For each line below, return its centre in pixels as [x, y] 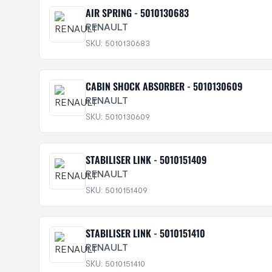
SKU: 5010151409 [117, 190]
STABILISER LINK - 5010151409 [146, 160]
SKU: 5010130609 [118, 116]
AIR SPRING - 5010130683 [137, 13]
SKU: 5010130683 [118, 43]
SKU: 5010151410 [115, 263]
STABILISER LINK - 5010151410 [145, 233]
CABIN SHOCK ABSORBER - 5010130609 [164, 86]
